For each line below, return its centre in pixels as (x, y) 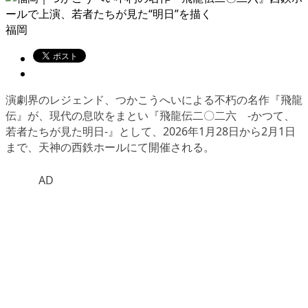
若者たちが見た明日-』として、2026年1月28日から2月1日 (151, 132)
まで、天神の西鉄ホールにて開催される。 (110, 147)
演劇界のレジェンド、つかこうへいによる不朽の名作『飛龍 (154, 100)
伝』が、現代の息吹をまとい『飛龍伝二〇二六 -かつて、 (150, 116)
